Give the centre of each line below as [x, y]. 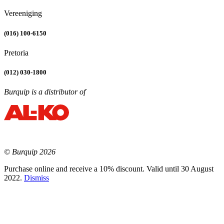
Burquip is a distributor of [45, 92]
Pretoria [16, 52]
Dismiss [36, 178]
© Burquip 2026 [30, 152]
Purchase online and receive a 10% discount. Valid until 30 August [109, 169]
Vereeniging [23, 13]
